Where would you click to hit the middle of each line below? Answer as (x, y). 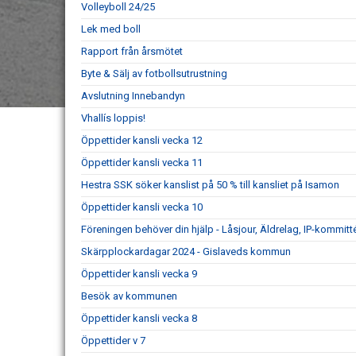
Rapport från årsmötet (132, 52)
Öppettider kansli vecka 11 (142, 163)
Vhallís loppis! (113, 118)
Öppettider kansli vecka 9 (139, 274)
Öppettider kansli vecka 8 (139, 319)
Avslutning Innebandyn (133, 96)
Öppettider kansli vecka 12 (142, 141)
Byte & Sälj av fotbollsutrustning (154, 74)
